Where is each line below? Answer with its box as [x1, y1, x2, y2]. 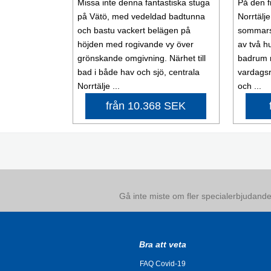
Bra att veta [139, 240, 186, 250]
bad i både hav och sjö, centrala [77, 67, 200, 77]
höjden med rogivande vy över [77, 39, 194, 50]
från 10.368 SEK [106, 100, 186, 113]
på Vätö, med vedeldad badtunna [77, 11, 205, 22]
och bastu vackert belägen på [77, 25, 191, 36]
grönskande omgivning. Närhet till [77, 53, 206, 64]
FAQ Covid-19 [139, 260, 186, 269]
